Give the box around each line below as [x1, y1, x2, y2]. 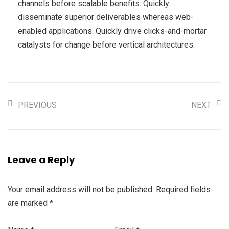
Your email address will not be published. [8, 184, 154, 194]
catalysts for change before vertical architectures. [18, 39, 195, 50]
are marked [8, 198, 50, 208]
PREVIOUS [18, 100, 57, 110]
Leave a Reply [8, 153, 75, 166]
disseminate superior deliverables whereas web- [18, 12, 194, 22]
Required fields [156, 184, 211, 194]
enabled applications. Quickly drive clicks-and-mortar [18, 26, 207, 36]
